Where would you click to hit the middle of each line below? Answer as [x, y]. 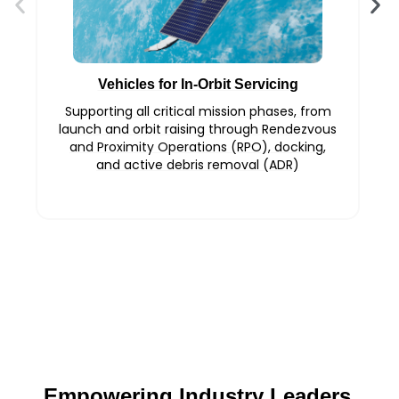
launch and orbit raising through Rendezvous [198, 130]
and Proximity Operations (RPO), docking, [198, 147]
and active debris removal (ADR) [198, 165]
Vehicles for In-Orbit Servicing [198, 85]
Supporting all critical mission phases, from [198, 112]
